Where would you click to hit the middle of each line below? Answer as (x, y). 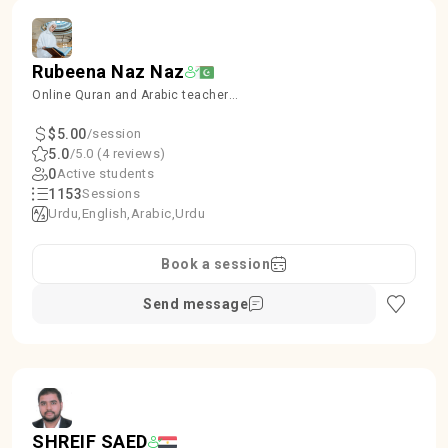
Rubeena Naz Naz (108, 71)
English (104, 213)
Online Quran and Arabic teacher (130, 95)
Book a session (216, 264)
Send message (196, 304)
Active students (105, 173)
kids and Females (85, 113)
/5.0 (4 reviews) (117, 153)
